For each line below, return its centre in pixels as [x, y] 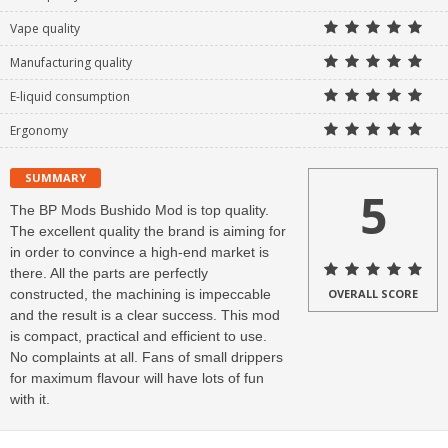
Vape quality [45, 29]
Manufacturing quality [71, 63]
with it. [30, 399]
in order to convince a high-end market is [139, 252]
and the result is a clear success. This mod [145, 315]
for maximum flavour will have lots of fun [137, 378]
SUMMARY [55, 178]
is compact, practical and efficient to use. [138, 336]
